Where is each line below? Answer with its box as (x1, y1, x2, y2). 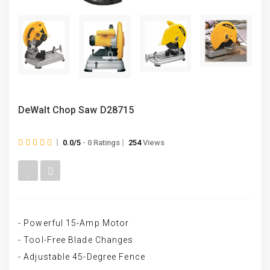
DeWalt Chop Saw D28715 (18, 104, 134, 116)
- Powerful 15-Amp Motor (18, 218, 130, 228)
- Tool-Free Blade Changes (18, 234, 134, 245)
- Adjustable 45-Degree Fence (18, 251, 145, 262)
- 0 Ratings (81, 137, 120, 147)
